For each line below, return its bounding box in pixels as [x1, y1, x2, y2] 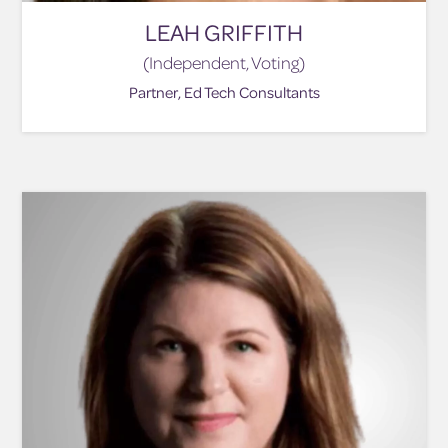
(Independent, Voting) [143, 50, 305, 76]
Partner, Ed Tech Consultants [128, 81, 320, 104]
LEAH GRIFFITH [145, 16, 303, 50]
